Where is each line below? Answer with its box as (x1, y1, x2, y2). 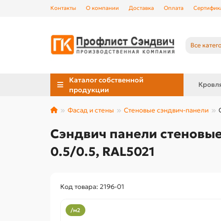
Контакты (50, 4, 76, 11)
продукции (69, 85, 110, 95)
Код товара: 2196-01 (60, 183, 124, 191)
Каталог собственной (69, 75, 144, 85)
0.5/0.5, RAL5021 (50, 144, 155, 160)
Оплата (164, 4, 184, 11)
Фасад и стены (68, 106, 114, 115)
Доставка (129, 4, 154, 11)
